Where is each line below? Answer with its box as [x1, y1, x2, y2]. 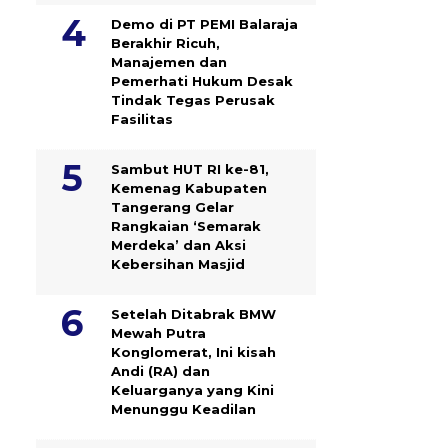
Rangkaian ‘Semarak [111, 217, 261, 234]
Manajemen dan [111, 53, 227, 70]
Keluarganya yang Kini [111, 381, 274, 398]
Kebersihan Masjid [111, 255, 245, 272]
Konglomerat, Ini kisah [111, 343, 276, 360]
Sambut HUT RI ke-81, [111, 160, 269, 177]
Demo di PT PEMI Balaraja [111, 15, 298, 32]
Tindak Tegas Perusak [111, 91, 275, 108]
